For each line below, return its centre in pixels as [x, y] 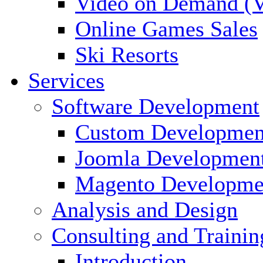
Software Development [156, 107]
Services [66, 81]
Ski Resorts [127, 55]
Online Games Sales [166, 29]
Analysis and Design [145, 210]
